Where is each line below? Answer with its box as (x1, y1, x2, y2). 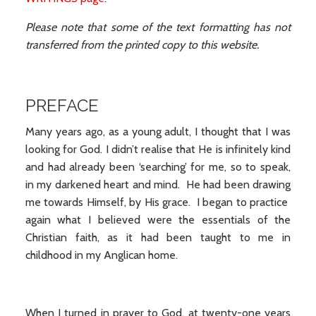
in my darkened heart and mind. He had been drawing (25, 178, 291, 191)
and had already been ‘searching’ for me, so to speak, (25, 160, 291, 174)
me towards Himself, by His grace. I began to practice (25, 195, 291, 209)
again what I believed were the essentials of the (25, 213, 291, 226)
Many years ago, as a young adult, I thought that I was (25, 125, 291, 138)
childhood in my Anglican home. (25, 248, 178, 262)
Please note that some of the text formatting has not (25, 20, 291, 34)
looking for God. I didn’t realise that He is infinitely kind (25, 142, 291, 156)
